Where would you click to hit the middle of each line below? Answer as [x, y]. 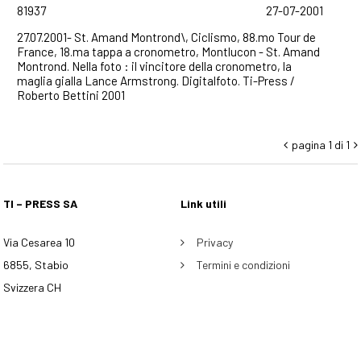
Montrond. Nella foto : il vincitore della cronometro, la [154, 66]
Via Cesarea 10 [39, 242]
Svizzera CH [33, 287]
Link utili [203, 203]
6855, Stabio [36, 265]
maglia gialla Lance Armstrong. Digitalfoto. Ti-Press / [156, 81]
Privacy [215, 242]
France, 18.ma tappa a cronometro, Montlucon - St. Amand [168, 52]
